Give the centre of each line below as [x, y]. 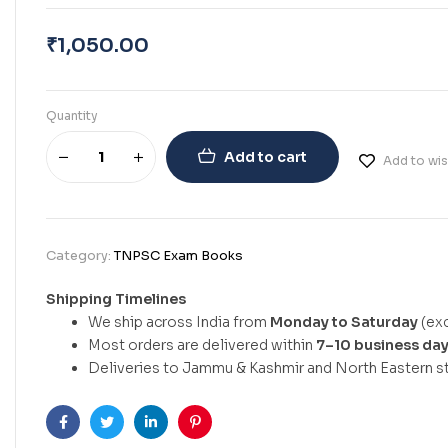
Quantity [72, 115]
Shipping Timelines [116, 299]
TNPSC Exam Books [178, 255]
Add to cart [265, 157]
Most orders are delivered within [202, 345]
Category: [80, 255]
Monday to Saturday [344, 322]
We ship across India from [179, 322]
